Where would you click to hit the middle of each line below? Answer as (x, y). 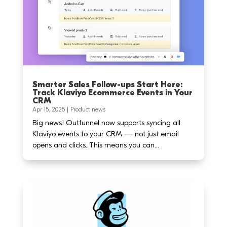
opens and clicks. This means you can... (96, 145)
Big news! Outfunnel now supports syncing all (106, 123)
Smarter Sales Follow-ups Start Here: (107, 85)
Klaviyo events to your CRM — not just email (105, 134)
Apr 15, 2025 (48, 110)
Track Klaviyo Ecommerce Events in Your (112, 93)
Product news (88, 110)
